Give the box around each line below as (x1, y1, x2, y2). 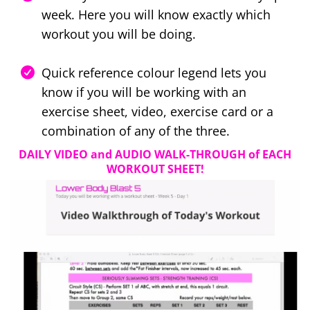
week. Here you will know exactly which (42, 6, 271, 24)
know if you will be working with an (42, 84, 246, 101)
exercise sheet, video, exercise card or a (42, 103, 273, 120)
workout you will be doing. (42, 26, 196, 43)
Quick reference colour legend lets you (42, 64, 266, 82)
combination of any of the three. (42, 122, 230, 140)
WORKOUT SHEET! (106, 161, 204, 177)
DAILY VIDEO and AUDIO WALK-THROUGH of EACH (19, 147, 291, 163)
